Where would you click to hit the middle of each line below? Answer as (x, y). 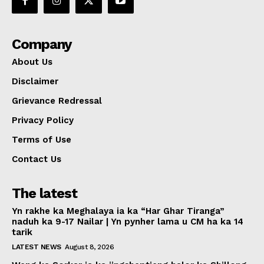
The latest (44, 194)
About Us (32, 62)
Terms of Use (42, 140)
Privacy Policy (43, 121)
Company (42, 44)
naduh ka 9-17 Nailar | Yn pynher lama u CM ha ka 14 (128, 222)
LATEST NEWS (37, 247)
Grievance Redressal (57, 101)
